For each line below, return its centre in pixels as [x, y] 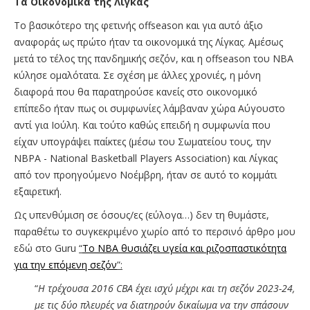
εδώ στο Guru [46, 248]
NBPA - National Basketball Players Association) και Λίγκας [146, 158]
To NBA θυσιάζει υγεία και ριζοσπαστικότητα [184, 248]
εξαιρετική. [38, 191]
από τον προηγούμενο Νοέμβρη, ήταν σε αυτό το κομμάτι [145, 174]
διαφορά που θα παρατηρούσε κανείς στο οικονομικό [136, 91]
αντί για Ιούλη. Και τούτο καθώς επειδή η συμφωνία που [142, 125]
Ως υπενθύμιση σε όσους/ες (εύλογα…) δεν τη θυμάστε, [142, 215]
